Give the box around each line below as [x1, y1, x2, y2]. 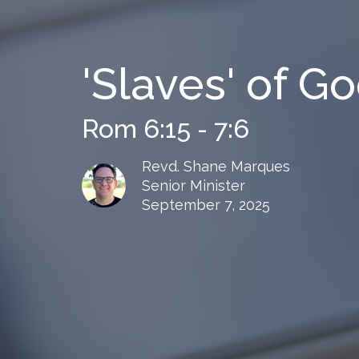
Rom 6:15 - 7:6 [82, 113, 249, 143]
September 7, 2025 [142, 196, 270, 213]
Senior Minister [142, 176, 245, 194]
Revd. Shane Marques [142, 157, 290, 175]
